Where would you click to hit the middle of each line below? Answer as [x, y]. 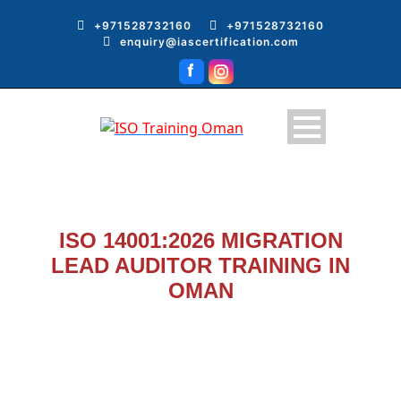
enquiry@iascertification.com [209, 42]
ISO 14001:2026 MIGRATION [200, 240]
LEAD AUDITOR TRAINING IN [200, 265]
